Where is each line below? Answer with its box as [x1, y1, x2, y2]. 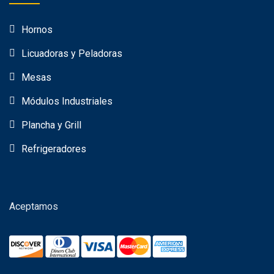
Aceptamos [9, 200, 58, 212]
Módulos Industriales [21, 95, 113, 107]
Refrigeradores [21, 143, 86, 155]
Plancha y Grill [21, 119, 81, 131]
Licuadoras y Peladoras [21, 47, 122, 59]
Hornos [21, 23, 53, 35]
